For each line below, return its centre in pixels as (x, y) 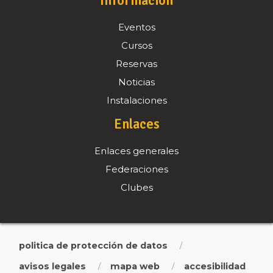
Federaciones (136, 169)
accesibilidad (215, 266)
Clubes (136, 188)
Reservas (136, 64)
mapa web (135, 266)
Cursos (136, 46)
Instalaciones (136, 101)
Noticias (136, 82)
